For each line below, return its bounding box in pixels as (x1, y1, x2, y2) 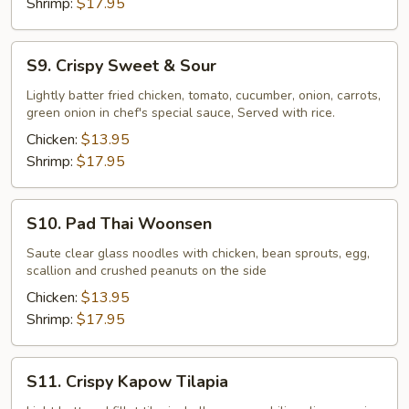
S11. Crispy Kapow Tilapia (26, 371, 228, 393)
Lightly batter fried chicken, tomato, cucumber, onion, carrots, (26, 87, 381, 104)
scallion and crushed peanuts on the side (26, 262, 267, 279)
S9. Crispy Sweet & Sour (26, 55, 216, 77)
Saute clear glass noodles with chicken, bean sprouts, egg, (26, 245, 370, 262)
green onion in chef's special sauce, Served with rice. (26, 104, 335, 121)
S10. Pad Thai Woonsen (26, 213, 212, 235)
